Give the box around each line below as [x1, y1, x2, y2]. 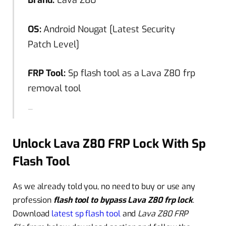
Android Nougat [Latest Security [41, 23, 175, 35]
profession [13, 194, 54, 205]
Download [13, 208, 52, 219]
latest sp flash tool [51, 208, 121, 219]
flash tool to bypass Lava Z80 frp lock [53, 194, 193, 205]
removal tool [27, 82, 81, 95]
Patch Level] [27, 38, 79, 50]
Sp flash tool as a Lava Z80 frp [66, 67, 195, 80]
